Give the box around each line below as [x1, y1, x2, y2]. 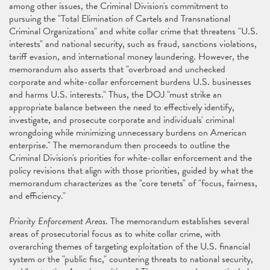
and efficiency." [9, 189, 71, 203]
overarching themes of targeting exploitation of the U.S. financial [9, 239, 250, 254]
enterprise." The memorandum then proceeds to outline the [9, 138, 230, 152]
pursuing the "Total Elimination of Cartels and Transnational [9, 11, 230, 26]
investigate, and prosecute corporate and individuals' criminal [9, 113, 234, 127]
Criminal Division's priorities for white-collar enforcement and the [9, 151, 252, 165]
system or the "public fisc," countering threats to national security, [9, 252, 253, 266]
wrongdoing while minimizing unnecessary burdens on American [9, 125, 246, 140]
